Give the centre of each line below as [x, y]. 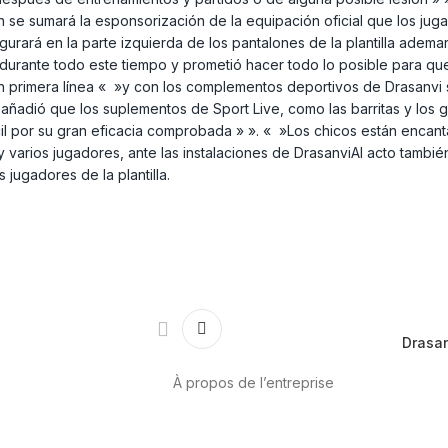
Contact [405, 425]
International [335, 425]
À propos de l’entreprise [253, 383]
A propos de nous [232, 425]
